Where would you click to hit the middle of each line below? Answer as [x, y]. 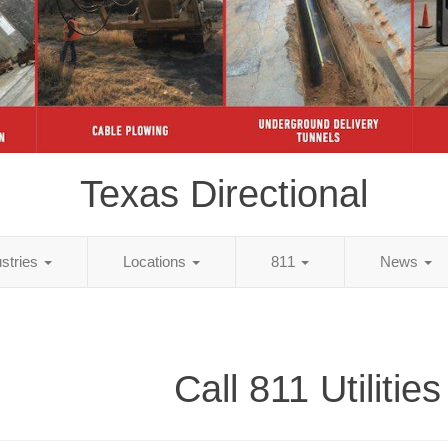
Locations [156, 261]
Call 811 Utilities [307, 388]
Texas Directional [224, 193]
